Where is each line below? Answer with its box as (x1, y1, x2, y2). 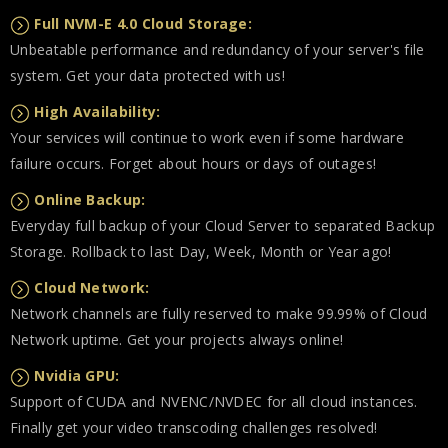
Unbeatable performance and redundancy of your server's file (10, 40, 425, 59)
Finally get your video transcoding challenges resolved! (10, 418, 378, 437)
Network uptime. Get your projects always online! (10, 330, 344, 349)
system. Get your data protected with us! (10, 66, 286, 85)
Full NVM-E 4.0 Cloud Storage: (34, 14, 253, 33)
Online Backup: (34, 190, 146, 209)
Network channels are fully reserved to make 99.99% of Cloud (10, 304, 428, 323)
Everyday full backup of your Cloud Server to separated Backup (10, 216, 436, 235)
